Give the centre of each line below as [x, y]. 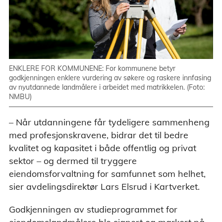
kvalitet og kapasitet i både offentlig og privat [103, 148]
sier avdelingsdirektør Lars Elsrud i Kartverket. [104, 186]
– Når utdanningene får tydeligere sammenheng [109, 122]
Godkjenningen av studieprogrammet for [93, 209]
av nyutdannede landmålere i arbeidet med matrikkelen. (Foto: [107, 87]
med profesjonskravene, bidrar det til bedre [99, 135]
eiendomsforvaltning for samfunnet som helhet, [107, 173]
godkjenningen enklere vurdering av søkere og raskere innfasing [110, 78]
